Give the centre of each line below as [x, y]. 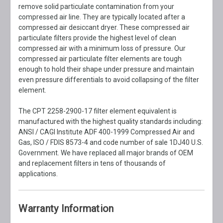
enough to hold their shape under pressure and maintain [107, 69]
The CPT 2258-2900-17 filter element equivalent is [98, 111]
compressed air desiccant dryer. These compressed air [104, 28]
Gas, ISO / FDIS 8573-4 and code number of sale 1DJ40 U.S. [111, 143]
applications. [38, 174]
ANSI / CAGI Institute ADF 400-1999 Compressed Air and [107, 132]
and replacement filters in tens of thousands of [92, 164]
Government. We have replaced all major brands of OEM [106, 153]
